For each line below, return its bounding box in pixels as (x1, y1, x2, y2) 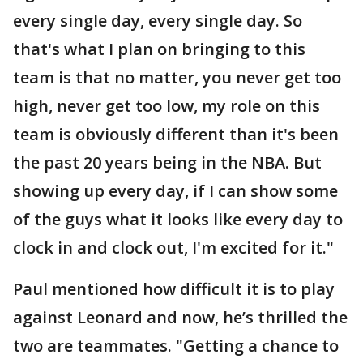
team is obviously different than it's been (13, 123, 339, 145)
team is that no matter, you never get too (13, 66, 341, 88)
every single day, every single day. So (13, 10, 302, 32)
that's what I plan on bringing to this (13, 38, 305, 60)
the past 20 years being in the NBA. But (13, 152, 322, 173)
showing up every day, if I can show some (13, 180, 338, 202)
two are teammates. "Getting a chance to (13, 335, 339, 357)
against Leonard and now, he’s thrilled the (13, 306, 348, 328)
